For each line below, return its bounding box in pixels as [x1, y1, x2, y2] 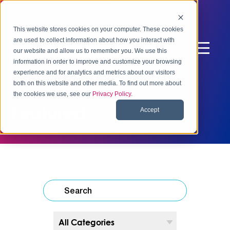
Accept [140, 106, 160, 113]
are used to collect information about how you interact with [13, 36, 175, 44]
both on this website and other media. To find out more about [13, 80, 182, 87]
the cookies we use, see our [13, 90, 93, 98]
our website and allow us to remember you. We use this [13, 47, 167, 55]
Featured [10, 102, 85, 124]
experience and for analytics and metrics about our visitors [13, 69, 176, 76]
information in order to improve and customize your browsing [13, 58, 182, 66]
